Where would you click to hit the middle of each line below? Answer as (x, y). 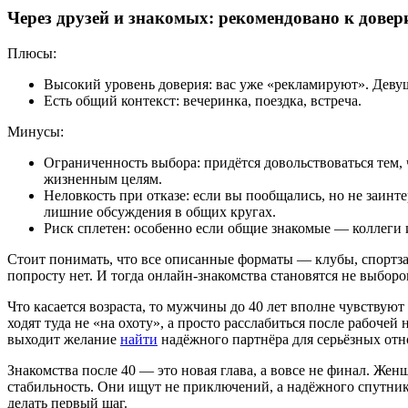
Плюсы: (32, 53)
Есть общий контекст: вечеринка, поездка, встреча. (203, 100)
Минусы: (36, 131)
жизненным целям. (103, 178)
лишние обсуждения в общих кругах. (160, 211)
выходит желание (64, 339)
